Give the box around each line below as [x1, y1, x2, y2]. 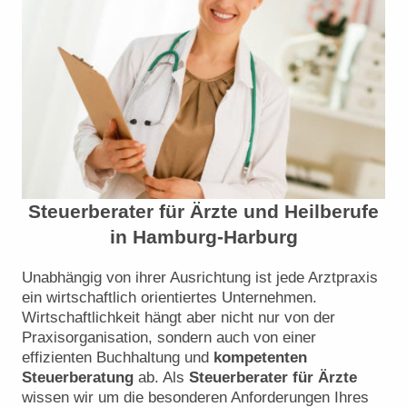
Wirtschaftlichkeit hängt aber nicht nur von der [22, 309, 335, 327]
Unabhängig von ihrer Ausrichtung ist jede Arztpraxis [22, 269, 378, 287]
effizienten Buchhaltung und [22, 349, 213, 367]
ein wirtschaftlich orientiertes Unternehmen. [22, 289, 317, 307]
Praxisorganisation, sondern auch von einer [22, 329, 316, 347]
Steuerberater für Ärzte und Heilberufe [28, 201, 379, 223]
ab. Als [134, 369, 189, 387]
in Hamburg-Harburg [109, 226, 298, 248]
